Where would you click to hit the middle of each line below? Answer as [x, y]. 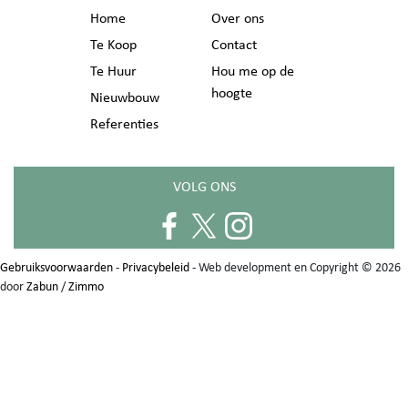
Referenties [124, 123]
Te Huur [113, 70]
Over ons [238, 17]
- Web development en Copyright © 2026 [295, 266]
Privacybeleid [156, 266]
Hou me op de [253, 70]
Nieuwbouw [125, 97]
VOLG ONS [204, 186]
